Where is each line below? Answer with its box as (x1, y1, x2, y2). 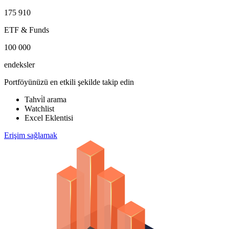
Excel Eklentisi (25, 113, 73, 122)
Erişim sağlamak (4, 130, 57, 140)
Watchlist (25, 104, 54, 113)
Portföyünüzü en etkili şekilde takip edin (4, 77, 134, 86)
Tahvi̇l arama (25, 95, 66, 104)
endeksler (4, 60, 35, 69)
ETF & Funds (4, 25, 49, 34)
